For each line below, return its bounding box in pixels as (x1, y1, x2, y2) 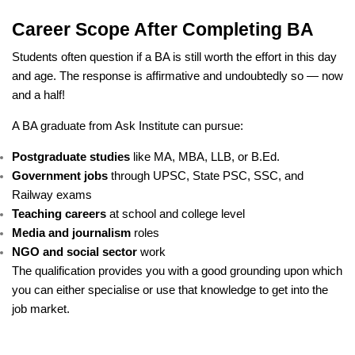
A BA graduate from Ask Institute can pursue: (12, 119, 243, 132)
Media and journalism (12, 226, 131, 239)
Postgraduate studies (12, 150, 130, 163)
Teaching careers (12, 207, 106, 220)
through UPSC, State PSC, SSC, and (108, 169, 303, 182)
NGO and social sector (12, 245, 137, 258)
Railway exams (12, 188, 92, 201)
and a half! (12, 88, 65, 101)
